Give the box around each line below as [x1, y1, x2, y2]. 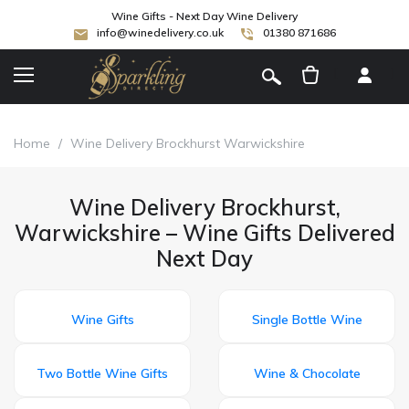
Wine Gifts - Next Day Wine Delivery [111, 9, 298, 23]
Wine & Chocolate [253, 364, 361, 382]
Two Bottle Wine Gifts [37, 364, 168, 382]
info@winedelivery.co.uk [96, 26, 224, 39]
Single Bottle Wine [251, 310, 362, 328]
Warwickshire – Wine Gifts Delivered [14, 218, 395, 246]
